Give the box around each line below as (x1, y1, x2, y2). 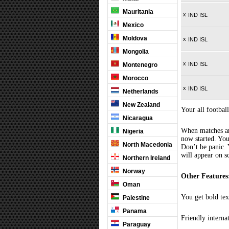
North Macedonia (121, 141, 172, 148)
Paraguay (121, 221, 151, 228)
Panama (121, 208, 147, 215)
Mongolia (121, 48, 149, 55)
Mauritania (121, 8, 153, 15)
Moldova (121, 35, 147, 42)
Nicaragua (121, 114, 153, 122)
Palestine (121, 194, 150, 201)
